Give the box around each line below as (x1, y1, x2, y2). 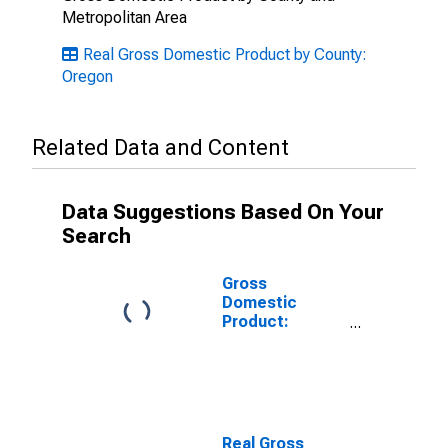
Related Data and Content (32, 135, 289, 160)
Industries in (222, 369, 317, 388)
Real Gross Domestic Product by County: (83, 45, 367, 64)
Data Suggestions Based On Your (62, 200, 384, 224)
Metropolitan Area (62, 8, 187, 27)
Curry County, (222, 388, 324, 407)
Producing (222, 350, 300, 369)
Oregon (62, 67, 113, 86)
